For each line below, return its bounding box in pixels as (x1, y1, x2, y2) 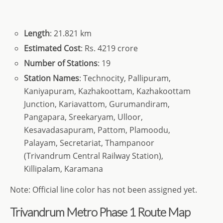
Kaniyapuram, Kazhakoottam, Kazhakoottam (24, 86, 191, 97)
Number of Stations (24, 57, 98, 69)
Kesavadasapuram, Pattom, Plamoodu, (24, 124, 171, 136)
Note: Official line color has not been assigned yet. (10, 184, 197, 196)
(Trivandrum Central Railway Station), (24, 150, 164, 162)
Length (24, 27, 50, 39)
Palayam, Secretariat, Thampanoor (24, 137, 155, 149)
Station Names (24, 73, 80, 84)
